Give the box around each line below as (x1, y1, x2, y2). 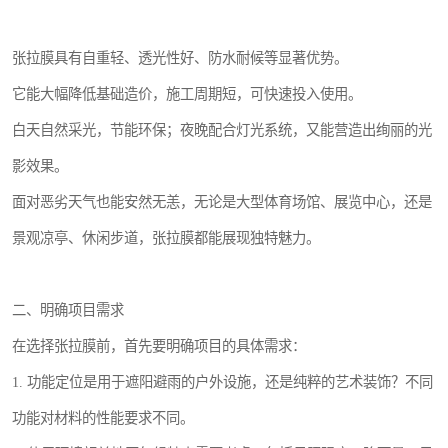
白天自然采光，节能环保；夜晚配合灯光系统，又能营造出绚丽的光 (12, 122, 432, 139)
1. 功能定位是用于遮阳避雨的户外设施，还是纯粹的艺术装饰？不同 (12, 374, 433, 391)
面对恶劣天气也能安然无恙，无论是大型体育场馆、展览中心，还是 (12, 194, 432, 211)
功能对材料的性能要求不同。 (12, 410, 194, 427)
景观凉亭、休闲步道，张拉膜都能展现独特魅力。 (12, 230, 320, 247)
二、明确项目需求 (12, 302, 124, 319)
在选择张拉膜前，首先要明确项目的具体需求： (12, 338, 306, 355)
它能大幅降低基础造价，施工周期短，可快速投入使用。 (12, 86, 362, 103)
